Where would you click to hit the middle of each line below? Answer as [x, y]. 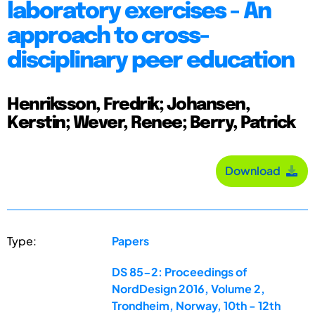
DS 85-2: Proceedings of [180, 271]
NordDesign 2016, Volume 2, [189, 288]
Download [255, 171]
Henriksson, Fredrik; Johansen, [128, 105]
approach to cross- [108, 37]
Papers [131, 240]
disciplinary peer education [150, 61]
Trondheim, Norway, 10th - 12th [197, 305]
